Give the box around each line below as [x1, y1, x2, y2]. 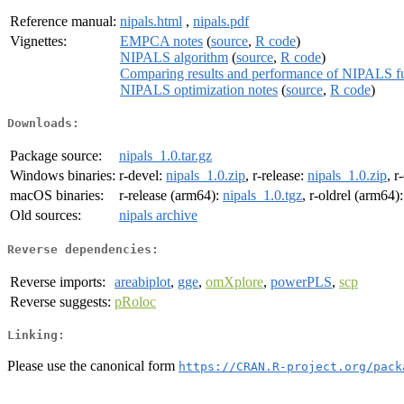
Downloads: [7, 116, 79, 131]
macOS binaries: [10, 188, 104, 204]
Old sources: [10, 207, 81, 224]
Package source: [10, 148, 102, 164]
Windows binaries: [10, 168, 115, 184]
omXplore [206, 273, 263, 289]
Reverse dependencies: [7, 242, 159, 256]
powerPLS [271, 273, 332, 289]
